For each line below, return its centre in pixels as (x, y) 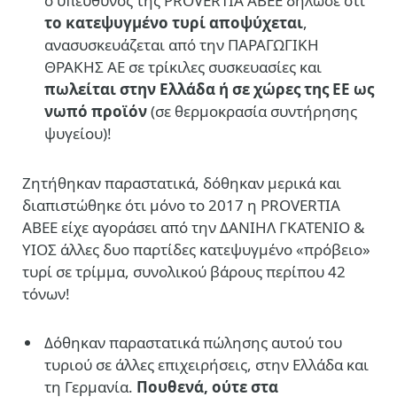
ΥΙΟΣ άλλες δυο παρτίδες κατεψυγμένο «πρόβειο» (196, 249)
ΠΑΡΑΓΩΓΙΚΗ (273, 45)
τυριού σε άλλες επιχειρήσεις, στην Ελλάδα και (206, 365)
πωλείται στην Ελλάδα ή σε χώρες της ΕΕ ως (209, 90)
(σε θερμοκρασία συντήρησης (252, 112)
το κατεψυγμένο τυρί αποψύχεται (174, 23)
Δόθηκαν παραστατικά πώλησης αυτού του (193, 343)
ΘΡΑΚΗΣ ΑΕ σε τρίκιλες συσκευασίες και (183, 67)
